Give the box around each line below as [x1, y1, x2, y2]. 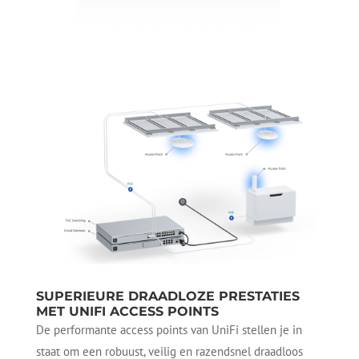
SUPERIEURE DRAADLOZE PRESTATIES [35, 288, 300, 304]
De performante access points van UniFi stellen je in [35, 321, 302, 337]
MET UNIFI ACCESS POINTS [35, 303, 219, 319]
